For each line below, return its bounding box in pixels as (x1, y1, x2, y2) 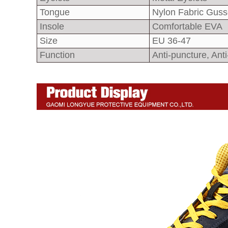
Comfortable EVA (150, 21, 222, 32)
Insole (37, 21, 64, 32)
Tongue (37, 7, 70, 17)
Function (37, 50, 75, 60)
